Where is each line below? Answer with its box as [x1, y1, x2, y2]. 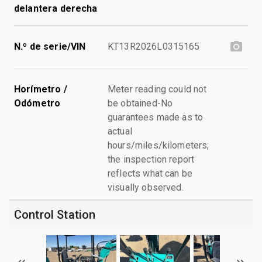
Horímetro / [14, 83, 67, 95]
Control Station [14, 207, 96, 222]
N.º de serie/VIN [14, 40, 86, 52]
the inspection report [108, 153, 195, 165]
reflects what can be [108, 167, 193, 179]
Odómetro [14, 97, 61, 109]
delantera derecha [14, 2, 98, 14]
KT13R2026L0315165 [108, 40, 200, 52]
